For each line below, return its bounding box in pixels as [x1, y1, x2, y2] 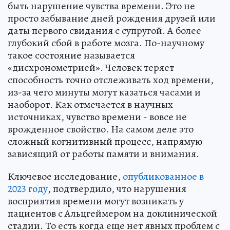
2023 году [8, 182, 48, 196]
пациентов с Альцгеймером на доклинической [8, 206, 217, 221]
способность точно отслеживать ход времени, [8, 73, 214, 87]
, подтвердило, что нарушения [48, 182, 186, 196]
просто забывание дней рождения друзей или [8, 11, 216, 26]
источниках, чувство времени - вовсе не [8, 110, 187, 124]
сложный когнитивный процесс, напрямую [8, 135, 202, 149]
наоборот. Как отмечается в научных [8, 98, 173, 112]
